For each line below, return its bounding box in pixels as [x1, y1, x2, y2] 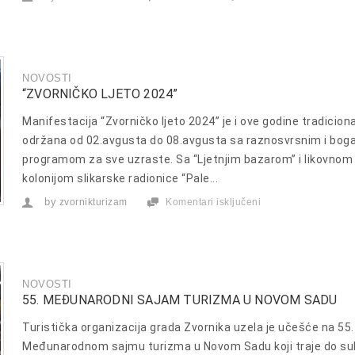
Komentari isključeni [166, 196, 261, 208]
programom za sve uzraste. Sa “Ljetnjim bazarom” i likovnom [22, 152, 353, 166]
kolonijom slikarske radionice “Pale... [22, 171, 218, 185]
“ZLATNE [261, 2, 303, 14]
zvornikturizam [59, 196, 128, 208]
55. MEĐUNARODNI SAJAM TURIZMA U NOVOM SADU [22, 292, 338, 307]
